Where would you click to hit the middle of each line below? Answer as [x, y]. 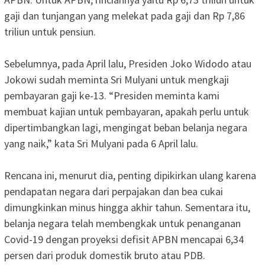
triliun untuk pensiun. [50, 31]
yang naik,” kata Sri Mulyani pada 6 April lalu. [101, 143]
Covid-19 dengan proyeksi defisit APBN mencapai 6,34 [124, 239]
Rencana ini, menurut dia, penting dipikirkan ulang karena [130, 175]
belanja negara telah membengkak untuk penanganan [122, 223]
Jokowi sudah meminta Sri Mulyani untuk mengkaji [117, 79]
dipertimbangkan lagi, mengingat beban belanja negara [126, 127]
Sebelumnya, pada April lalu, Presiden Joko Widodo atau [128, 63]
